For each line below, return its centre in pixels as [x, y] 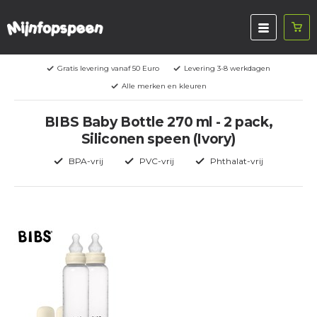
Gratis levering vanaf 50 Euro [108, 68]
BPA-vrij [86, 161]
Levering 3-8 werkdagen [227, 68]
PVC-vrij [157, 161]
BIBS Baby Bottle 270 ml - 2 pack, [158, 122]
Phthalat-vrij [237, 161]
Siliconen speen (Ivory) [158, 139]
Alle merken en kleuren [164, 86]
